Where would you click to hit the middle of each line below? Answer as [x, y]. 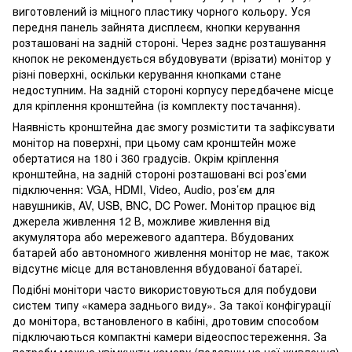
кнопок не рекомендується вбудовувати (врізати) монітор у [172, 58]
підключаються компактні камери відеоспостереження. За [170, 336]
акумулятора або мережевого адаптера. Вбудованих [153, 236]
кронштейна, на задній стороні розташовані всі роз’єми [159, 173]
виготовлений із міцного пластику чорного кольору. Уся [161, 11]
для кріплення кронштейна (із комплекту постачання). [157, 105]
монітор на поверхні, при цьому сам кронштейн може [154, 142]
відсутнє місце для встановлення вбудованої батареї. [158, 268]
